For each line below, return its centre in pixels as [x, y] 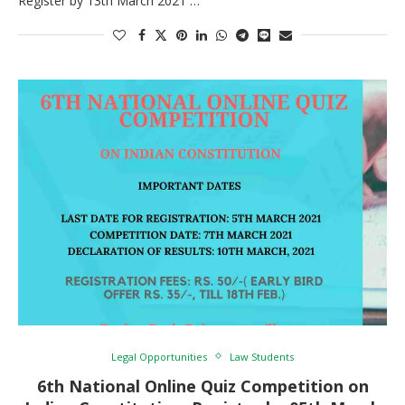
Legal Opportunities [159, 356]
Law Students [262, 356]
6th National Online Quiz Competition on [202, 386]
